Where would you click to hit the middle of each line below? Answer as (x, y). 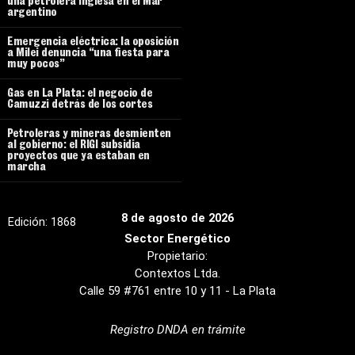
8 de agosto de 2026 (177, 218)
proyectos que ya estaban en (78, 157)
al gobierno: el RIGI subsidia (74, 146)
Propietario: (177, 256)
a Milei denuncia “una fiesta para (88, 54)
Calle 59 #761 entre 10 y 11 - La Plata (177, 291)
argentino (32, 14)
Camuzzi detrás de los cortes (80, 106)
